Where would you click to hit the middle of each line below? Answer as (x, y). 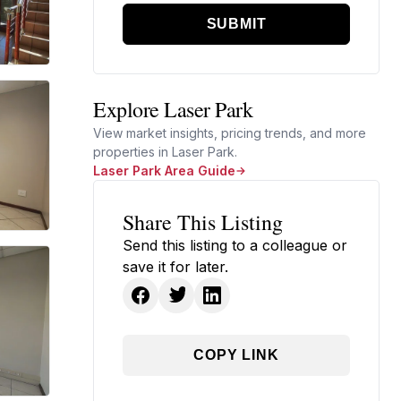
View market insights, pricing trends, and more (230, 133)
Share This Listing (203, 222)
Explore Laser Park (173, 109)
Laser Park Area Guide (164, 171)
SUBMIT (236, 24)
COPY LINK (236, 355)
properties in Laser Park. (165, 152)
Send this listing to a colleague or (235, 245)
